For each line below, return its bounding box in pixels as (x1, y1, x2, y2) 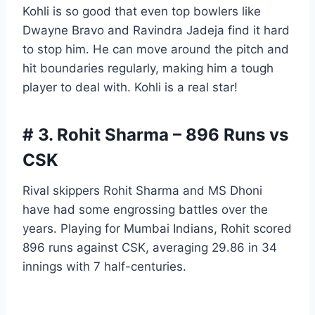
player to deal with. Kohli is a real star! (22, 80, 238, 95)
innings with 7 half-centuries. (22, 259, 186, 274)
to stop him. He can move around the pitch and (22, 42, 289, 57)
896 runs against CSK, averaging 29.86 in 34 (22, 240, 277, 255)
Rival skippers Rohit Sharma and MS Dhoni (22, 184, 262, 198)
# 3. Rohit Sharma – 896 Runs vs (22, 124, 288, 146)
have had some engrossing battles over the (22, 202, 268, 217)
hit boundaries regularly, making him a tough (22, 61, 274, 76)
